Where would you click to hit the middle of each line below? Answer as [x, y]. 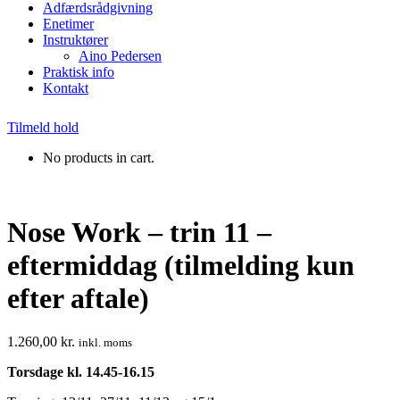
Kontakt [66, 88]
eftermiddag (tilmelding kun [181, 265]
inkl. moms [105, 343]
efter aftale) [78, 298]
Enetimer [68, 24]
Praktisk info [79, 72]
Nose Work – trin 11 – [139, 232]
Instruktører [75, 40]
